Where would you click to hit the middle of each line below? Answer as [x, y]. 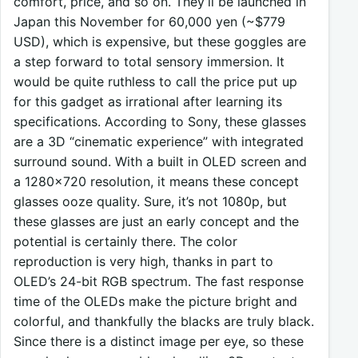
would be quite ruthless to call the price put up [155, 81]
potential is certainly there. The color [125, 241]
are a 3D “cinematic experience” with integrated [159, 141]
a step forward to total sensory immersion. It [149, 61]
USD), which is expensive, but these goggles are [160, 41]
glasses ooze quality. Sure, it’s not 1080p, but [150, 201]
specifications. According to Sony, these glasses [160, 121]
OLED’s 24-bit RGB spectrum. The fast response [159, 281]
